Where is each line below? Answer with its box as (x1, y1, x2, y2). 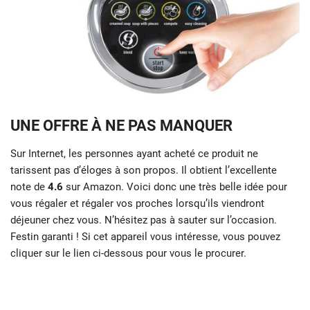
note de (10, 181, 48, 194)
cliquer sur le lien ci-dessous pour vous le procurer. (10, 247, 246, 260)
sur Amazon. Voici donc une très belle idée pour (63, 181, 287, 194)
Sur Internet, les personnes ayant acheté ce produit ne (10, 147, 258, 161)
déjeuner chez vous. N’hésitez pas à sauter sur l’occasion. (10, 214, 277, 227)
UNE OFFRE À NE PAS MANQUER (10, 117, 232, 135)
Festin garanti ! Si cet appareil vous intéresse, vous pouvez (10, 230, 280, 244)
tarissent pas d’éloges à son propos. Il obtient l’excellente (10, 164, 277, 177)
